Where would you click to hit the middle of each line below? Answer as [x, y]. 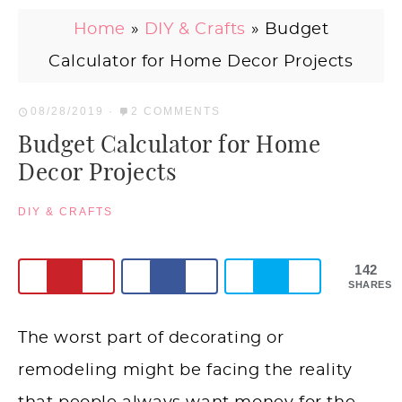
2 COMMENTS [176, 111]
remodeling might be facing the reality [185, 371]
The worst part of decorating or [151, 339]
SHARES [370, 284]
